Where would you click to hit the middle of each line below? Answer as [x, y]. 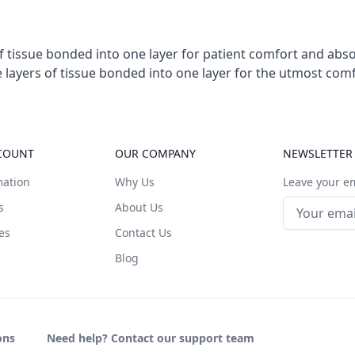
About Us [139, 207]
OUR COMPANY [156, 153]
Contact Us [144, 233]
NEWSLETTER [318, 153]
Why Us [135, 182]
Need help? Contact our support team [151, 338]
